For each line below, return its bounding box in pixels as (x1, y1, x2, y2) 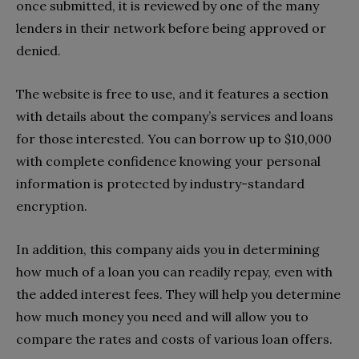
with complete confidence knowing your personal (16, 152, 321, 169)
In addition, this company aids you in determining (16, 240, 320, 257)
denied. (16, 42, 61, 58)
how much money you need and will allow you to (16, 308, 309, 325)
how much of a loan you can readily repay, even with (16, 263, 333, 280)
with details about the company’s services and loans (16, 107, 333, 124)
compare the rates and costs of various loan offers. (16, 330, 333, 347)
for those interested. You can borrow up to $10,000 (16, 130, 332, 147)
